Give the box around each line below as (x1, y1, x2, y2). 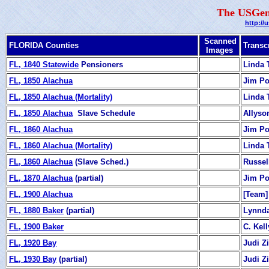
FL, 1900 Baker (9, 222, 64, 231)
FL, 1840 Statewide (9, 59, 79, 69)
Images (206, 45, 233, 55)
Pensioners (79, 59, 123, 69)
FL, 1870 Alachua (9, 173, 73, 183)
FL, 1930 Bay (9, 254, 56, 264)
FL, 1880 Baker (9, 205, 64, 215)
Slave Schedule (73, 108, 135, 118)
